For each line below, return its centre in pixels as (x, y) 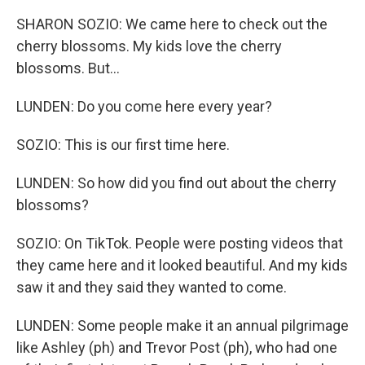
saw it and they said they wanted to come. (152, 287)
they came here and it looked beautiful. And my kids (182, 265)
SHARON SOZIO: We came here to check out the (172, 24)
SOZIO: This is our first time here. (123, 145)
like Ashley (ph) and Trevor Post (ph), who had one (177, 347)
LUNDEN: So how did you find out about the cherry (176, 183)
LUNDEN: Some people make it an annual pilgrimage (182, 325)
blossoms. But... (68, 68)
